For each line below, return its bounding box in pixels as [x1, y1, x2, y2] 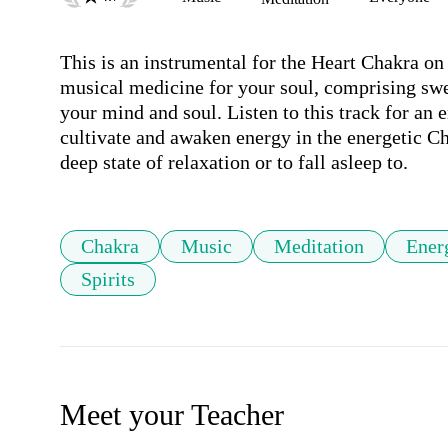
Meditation [274, 235, 364, 258]
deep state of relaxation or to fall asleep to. [60, 151, 408, 174]
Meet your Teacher [60, 398, 284, 432]
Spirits [81, 268, 135, 291]
